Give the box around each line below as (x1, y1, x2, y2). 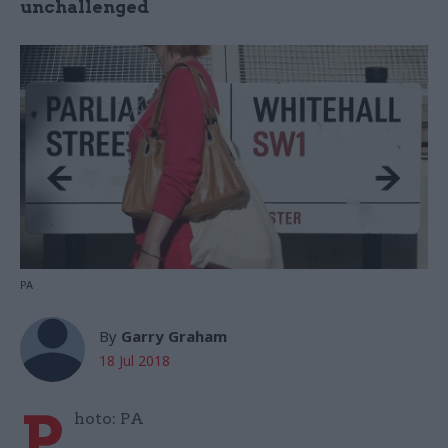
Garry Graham (121, 326, 227, 347)
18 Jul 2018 (99, 351, 170, 371)
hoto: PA (74, 409, 144, 429)
